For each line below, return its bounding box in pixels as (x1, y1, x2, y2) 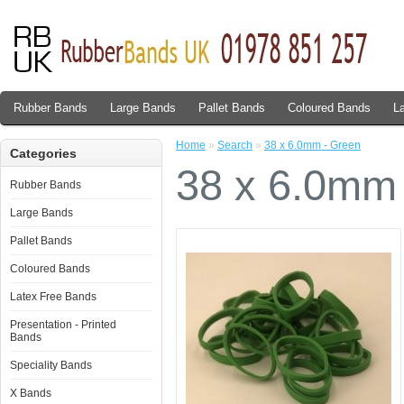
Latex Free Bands (10, 290, 96, 303)
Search (217, 139, 252, 151)
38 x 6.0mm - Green (264, 139, 361, 151)
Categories (10, 146, 77, 161)
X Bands (10, 387, 51, 399)
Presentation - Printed (10, 318, 116, 331)
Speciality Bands (10, 359, 92, 372)
